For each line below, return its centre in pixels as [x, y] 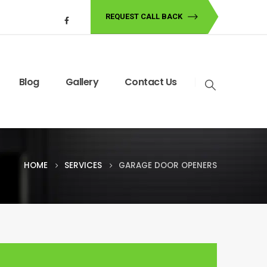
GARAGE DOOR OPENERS [168, 166]
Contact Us [150, 82]
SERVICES [83, 166]
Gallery [82, 82]
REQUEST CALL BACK [144, 17]
